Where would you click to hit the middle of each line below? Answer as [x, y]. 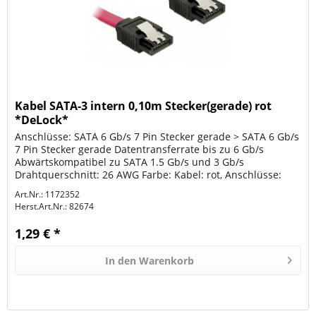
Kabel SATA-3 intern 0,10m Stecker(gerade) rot [144, 105]
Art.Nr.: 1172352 [48, 194]
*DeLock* [42, 120]
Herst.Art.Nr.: [41, 206]
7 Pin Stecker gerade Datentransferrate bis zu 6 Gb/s [140, 149]
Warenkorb [167, 260]
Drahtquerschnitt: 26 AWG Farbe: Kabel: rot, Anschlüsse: [148, 174]
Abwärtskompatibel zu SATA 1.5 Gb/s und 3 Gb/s [130, 162]
